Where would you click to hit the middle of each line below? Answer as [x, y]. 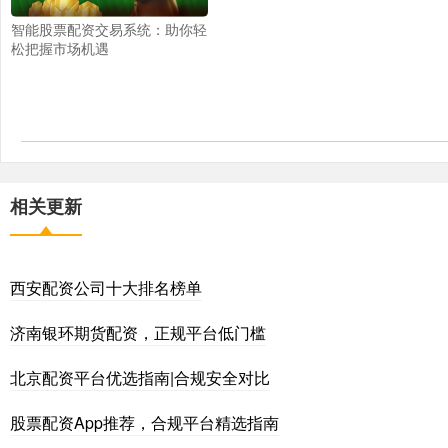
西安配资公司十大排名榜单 [106, 288]
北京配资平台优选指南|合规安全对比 [140, 378]
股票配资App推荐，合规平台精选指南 [144, 423]
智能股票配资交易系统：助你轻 [109, 29]
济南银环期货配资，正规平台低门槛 [138, 333]
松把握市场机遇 [60, 48]
